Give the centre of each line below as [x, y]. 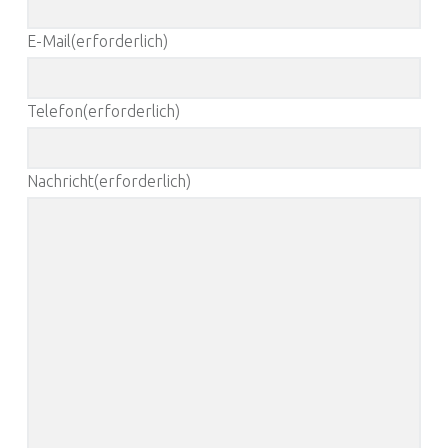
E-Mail [48, 40]
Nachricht [60, 180]
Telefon [54, 110]
